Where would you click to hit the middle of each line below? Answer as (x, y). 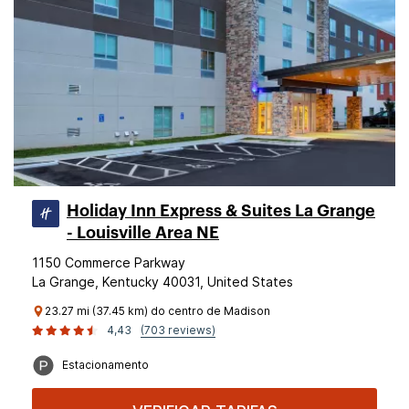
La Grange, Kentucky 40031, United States (163, 282)
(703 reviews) (178, 330)
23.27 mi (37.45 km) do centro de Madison (157, 311)
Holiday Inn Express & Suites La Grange (221, 211)
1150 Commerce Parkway (109, 262)
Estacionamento (105, 365)
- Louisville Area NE (143, 233)
